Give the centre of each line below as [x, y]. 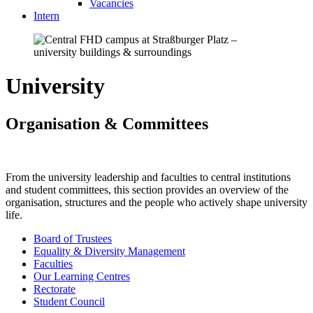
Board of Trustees [73, 238]
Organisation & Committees [107, 123]
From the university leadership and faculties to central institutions [148, 177]
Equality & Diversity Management [109, 251]
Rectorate [54, 289]
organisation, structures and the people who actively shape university [156, 202]
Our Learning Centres [82, 276]
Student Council [69, 301]
